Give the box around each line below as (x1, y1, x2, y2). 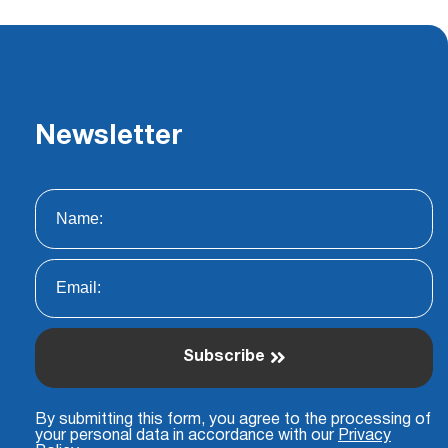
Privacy (338, 428, 391, 443)
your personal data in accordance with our (35, 428, 338, 443)
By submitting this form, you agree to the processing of (35, 412, 431, 427)
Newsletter (35, 123, 182, 149)
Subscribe (183, 350, 265, 365)
